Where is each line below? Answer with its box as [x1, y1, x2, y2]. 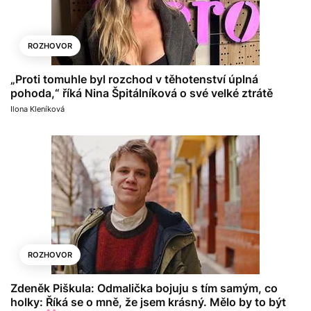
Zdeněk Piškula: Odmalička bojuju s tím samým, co [10, 280, 278, 295]
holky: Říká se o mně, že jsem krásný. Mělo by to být [10, 294, 286, 309]
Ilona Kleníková [10, 103, 65, 114]
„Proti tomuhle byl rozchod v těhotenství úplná [10, 72, 258, 86]
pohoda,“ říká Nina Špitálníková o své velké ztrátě [10, 85, 273, 100]
